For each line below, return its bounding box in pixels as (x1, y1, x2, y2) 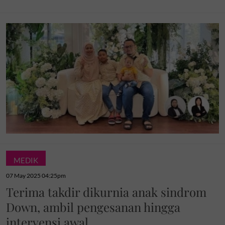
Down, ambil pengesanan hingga (6, 199, 180, 215)
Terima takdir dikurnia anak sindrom (6, 184, 206, 200)
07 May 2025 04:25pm (6, 172, 66, 180)
